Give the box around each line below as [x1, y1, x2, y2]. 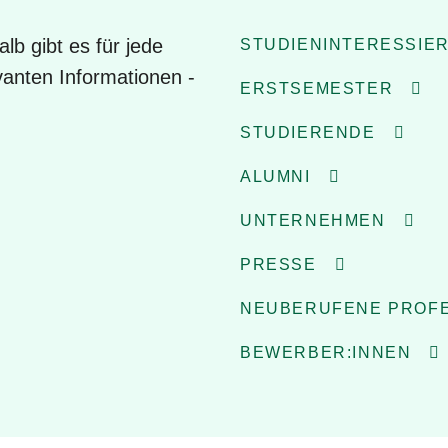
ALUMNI [240, 167, 311, 185]
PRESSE [240, 255, 317, 273]
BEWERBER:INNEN [240, 343, 412, 361]
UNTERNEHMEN [240, 211, 386, 229]
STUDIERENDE [240, 123, 376, 141]
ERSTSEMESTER [240, 79, 394, 97]
